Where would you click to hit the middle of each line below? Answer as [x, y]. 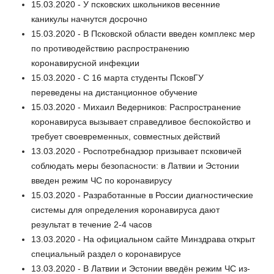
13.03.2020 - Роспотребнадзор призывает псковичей [136, 151]
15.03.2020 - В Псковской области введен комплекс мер [143, 34]
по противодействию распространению [110, 49]
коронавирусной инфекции [85, 63]
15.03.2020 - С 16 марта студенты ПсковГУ [117, 78]
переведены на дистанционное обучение [114, 93]
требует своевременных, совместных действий [126, 137]
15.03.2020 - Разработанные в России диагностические [142, 195]
